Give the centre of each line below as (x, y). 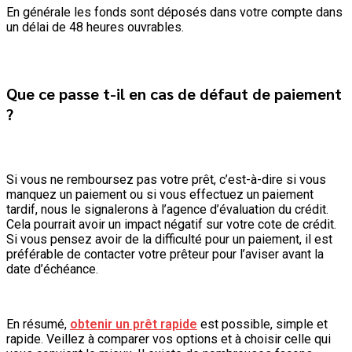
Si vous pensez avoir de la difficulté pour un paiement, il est (169, 240)
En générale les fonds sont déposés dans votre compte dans (174, 13)
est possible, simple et (262, 324)
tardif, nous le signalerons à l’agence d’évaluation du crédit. (167, 210)
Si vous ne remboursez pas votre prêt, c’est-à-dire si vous (166, 180)
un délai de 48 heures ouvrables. (95, 27)
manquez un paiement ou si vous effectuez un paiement (160, 195)
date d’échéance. (52, 269)
